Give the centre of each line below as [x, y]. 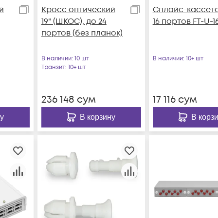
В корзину [97, 117]
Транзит [53, 67]
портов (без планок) [82, 33]
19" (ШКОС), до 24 [74, 21]
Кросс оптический [78, 9]
